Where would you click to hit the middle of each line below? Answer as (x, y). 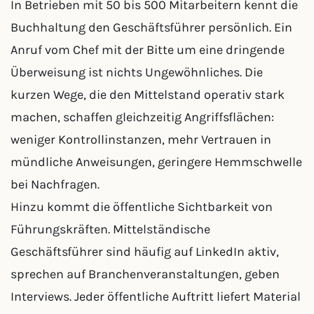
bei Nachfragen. (55, 184)
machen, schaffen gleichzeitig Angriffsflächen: (142, 117)
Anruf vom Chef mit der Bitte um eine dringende (148, 50)
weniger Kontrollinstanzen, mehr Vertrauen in (141, 139)
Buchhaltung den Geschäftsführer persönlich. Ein (151, 27)
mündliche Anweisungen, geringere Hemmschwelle (156, 162)
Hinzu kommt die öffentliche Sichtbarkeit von (142, 207)
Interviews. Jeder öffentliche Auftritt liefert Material (156, 296)
